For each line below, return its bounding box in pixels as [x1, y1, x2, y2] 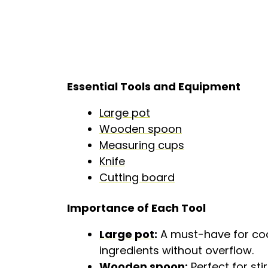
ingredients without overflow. [99, 243, 254, 258]
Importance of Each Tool [67, 200, 206, 215]
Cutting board [99, 170, 175, 185]
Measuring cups [99, 138, 184, 153]
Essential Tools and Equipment [67, 79, 240, 94]
